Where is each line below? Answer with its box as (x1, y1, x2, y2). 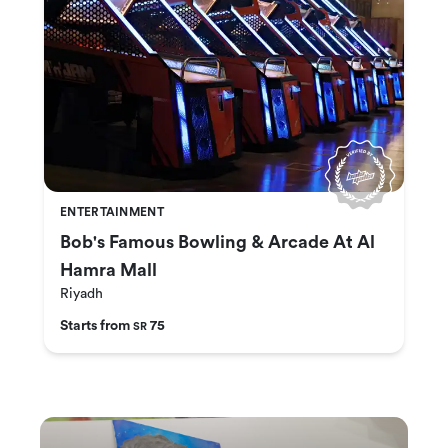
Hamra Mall (60, 261, 157, 280)
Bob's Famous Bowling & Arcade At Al (60, 233, 375, 252)
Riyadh (60, 287, 103, 302)
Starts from (60, 319, 133, 334)
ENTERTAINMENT (60, 206, 164, 219)
